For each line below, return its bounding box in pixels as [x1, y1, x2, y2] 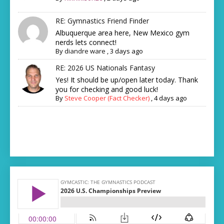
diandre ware [64, 46, 106, 56]
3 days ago [110, 46, 143, 56]
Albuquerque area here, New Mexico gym [55, 28, 190, 38]
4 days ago [154, 93, 187, 103]
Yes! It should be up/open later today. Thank [55, 75, 198, 85]
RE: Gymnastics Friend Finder [55, 16, 149, 26]
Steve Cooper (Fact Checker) [64, 93, 150, 103]
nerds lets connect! [55, 37, 117, 47]
